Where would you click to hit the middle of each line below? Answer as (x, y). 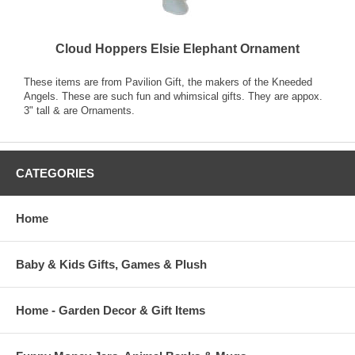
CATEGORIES (55, 174)
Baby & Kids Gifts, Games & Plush (111, 265)
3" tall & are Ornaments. (79, 111)
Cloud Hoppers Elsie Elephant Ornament (177, 49)
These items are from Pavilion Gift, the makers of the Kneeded (168, 82)
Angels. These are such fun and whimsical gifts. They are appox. (173, 97)
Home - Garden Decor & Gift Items (111, 311)
